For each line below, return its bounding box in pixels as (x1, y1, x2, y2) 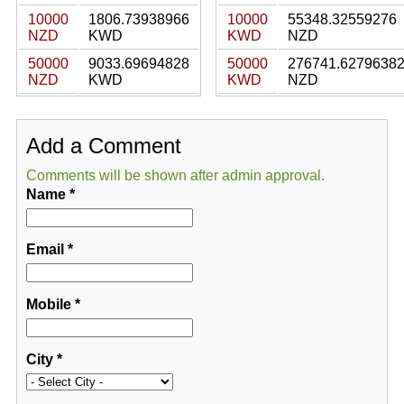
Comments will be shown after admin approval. (25, 168, 325, 183)
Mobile (25, 297, 71, 312)
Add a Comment (25, 133, 181, 158)
